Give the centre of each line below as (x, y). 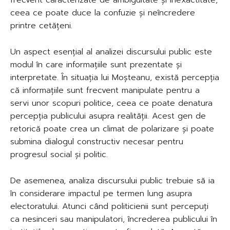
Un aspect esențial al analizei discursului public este (111, 52)
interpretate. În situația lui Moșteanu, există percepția (115, 77)
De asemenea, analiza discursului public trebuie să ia (112, 180)
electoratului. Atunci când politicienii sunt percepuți (109, 206)
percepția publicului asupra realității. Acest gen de (108, 116)
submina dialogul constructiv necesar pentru (97, 141)
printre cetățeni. (41, 25)
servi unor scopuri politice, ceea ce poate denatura (111, 103)
